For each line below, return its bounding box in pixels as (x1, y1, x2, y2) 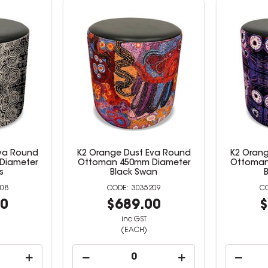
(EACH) (120, 227, 147, 234)
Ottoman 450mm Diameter (77, 159, 190, 167)
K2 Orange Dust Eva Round (77, 150, 191, 158)
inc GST (121, 216, 147, 223)
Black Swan (110, 169, 158, 177)
